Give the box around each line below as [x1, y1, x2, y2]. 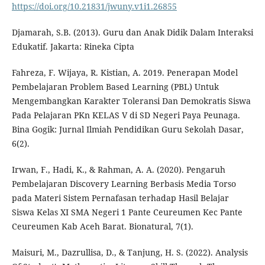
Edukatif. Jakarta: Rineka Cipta [11, 40, 134, 52]
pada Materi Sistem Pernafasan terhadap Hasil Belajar [11, 192, 229, 203]
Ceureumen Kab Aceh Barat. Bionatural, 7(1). [11, 220, 193, 232]
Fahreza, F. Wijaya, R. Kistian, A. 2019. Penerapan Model [11, 66, 238, 78]
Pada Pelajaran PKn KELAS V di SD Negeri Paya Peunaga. [11, 109, 240, 121]
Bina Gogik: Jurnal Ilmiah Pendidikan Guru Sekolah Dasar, [11, 123, 244, 135]
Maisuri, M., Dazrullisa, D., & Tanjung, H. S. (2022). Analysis [11, 246, 248, 258]
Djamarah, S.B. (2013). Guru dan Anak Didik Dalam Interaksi [11, 26, 253, 38]
